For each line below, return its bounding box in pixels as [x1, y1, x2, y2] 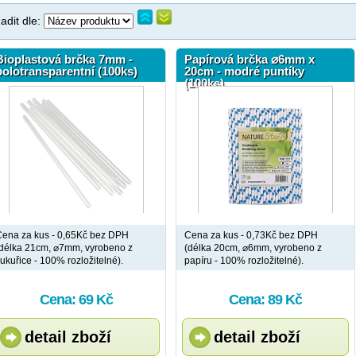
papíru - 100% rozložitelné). [184, 255, 304, 266]
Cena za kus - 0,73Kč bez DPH [184, 230, 318, 241]
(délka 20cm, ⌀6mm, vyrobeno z [184, 242, 322, 253]
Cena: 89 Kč [229, 292, 302, 308]
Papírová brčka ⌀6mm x [184, 52, 315, 66]
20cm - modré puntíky [184, 64, 304, 78]
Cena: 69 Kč [40, 292, 113, 308]
